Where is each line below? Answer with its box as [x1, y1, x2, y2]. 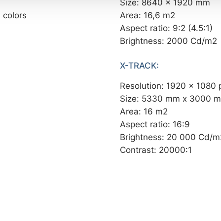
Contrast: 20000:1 [120, 144, 192, 155]
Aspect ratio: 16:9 [120, 118, 190, 129]
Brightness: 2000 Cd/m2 [120, 36, 218, 46]
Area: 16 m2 [120, 106, 168, 116]
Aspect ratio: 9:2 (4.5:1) [120, 23, 213, 34]
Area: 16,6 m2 [120, 10, 176, 21]
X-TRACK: [120, 60, 159, 71]
